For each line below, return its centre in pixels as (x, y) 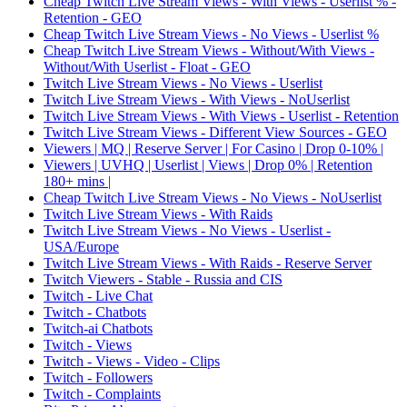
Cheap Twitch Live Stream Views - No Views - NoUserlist (213, 198)
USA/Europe (81, 247)
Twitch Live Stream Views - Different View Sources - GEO (215, 132)
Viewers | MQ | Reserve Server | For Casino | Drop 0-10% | (213, 149)
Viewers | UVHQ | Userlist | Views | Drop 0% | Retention (208, 165)
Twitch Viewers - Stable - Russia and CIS (163, 279)
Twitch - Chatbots (95, 312)
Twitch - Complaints (102, 394)
